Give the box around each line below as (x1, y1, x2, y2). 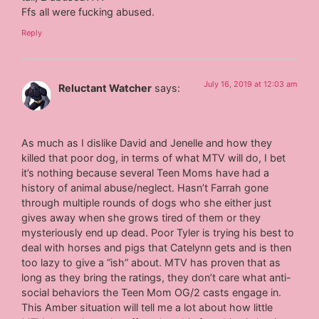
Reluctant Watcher (58, 82, 152, 95)
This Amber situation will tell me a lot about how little (21, 301, 273, 314)
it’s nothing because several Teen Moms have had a (21, 167, 270, 179)
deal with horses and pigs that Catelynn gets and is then (21, 241, 292, 254)
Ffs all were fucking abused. (21, 5, 155, 18)
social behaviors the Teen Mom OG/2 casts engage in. (21, 286, 282, 299)
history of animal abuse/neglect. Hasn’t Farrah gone (21, 182, 269, 194)
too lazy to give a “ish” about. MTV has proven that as (21, 256, 281, 269)
